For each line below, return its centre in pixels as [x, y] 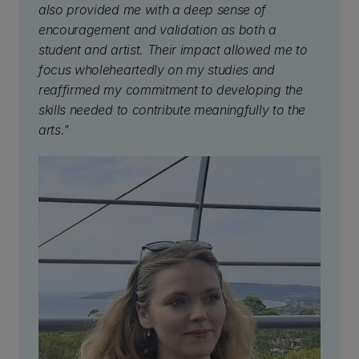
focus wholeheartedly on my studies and [157, 70]
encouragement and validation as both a [157, 30]
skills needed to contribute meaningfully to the [172, 110]
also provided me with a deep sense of [153, 10]
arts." [54, 130]
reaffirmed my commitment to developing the [171, 90]
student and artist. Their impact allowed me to [173, 50]
